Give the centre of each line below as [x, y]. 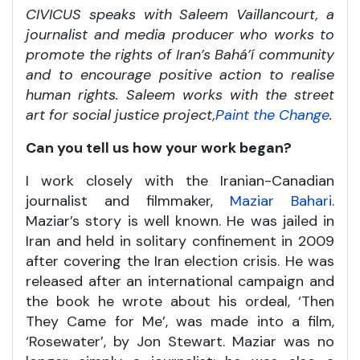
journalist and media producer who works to [180, 34]
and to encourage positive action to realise [180, 74]
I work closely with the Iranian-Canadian [180, 180]
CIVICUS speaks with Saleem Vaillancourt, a [180, 14]
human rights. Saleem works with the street [180, 94]
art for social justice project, [121, 115]
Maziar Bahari [281, 200]
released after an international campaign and [180, 281]
